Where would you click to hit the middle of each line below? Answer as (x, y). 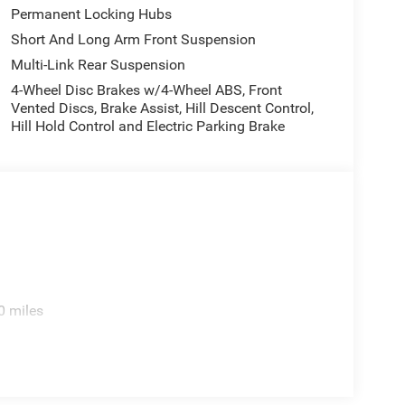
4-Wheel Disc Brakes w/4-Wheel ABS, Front (146, 89)
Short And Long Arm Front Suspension (133, 39)
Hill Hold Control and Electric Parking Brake (147, 126)
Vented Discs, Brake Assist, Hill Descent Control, (162, 108)
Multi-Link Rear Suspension (98, 64)
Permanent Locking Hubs (91, 14)
